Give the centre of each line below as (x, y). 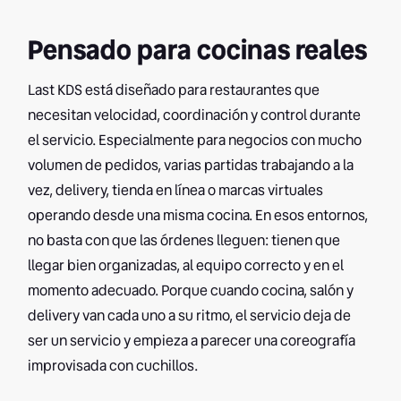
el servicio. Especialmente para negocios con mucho (195, 141)
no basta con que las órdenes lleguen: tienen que (184, 241)
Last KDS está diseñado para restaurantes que (174, 90)
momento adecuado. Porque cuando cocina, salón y (191, 291)
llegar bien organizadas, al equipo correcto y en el (186, 266)
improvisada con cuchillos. (113, 366)
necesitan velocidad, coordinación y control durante (195, 115)
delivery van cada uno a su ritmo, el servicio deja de (190, 316)
